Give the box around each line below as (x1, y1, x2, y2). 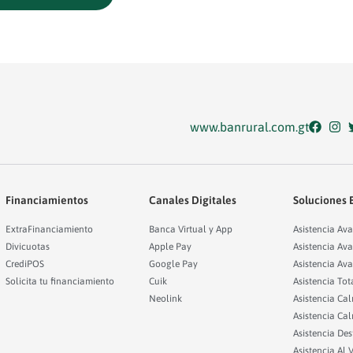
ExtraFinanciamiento (5, 223, 93, 235)
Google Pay (149, 258, 199, 269)
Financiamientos (5, 193, 88, 206)
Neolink (149, 292, 183, 304)
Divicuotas (5, 240, 50, 252)
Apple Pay (149, 240, 192, 252)
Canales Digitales (149, 193, 237, 206)
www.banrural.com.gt (189, 119, 309, 134)
